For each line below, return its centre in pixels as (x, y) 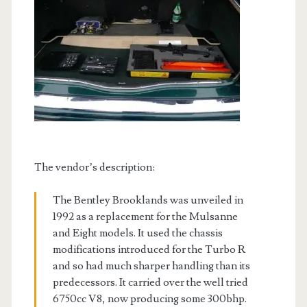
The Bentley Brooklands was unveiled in (148, 200)
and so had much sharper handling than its (151, 266)
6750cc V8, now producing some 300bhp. (149, 299)
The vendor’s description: (94, 167)
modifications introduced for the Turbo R (149, 249)
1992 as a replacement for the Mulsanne (145, 217)
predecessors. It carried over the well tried (150, 282)
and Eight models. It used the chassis (137, 233)
